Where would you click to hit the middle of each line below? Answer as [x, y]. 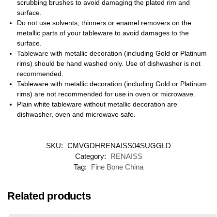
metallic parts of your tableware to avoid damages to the [103, 33]
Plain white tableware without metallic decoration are [97, 104]
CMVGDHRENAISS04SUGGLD [119, 146]
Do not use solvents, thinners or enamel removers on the [104, 23]
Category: [91, 156]
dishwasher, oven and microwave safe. [76, 114]
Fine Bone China [117, 167]
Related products [49, 196]
